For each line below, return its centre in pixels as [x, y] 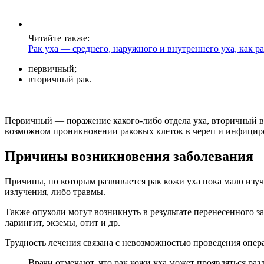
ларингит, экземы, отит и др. [62, 222]
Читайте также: [59, 38]
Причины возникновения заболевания [129, 156]
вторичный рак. [60, 79]
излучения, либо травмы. [55, 192]
